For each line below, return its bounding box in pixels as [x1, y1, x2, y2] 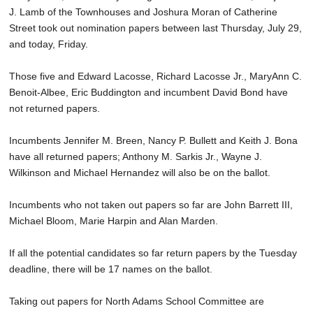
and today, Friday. [9, 38, 88, 50]
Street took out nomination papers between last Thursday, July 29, [9, 22, 302, 34]
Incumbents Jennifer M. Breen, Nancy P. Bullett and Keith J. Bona [9, 135, 298, 147]
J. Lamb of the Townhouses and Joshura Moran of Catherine [9, 6, 277, 18]
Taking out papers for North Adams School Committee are [9, 296, 264, 307]
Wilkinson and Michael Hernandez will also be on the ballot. [9, 167, 270, 179]
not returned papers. [9, 103, 100, 115]
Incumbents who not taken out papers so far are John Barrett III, [9, 199, 293, 211]
